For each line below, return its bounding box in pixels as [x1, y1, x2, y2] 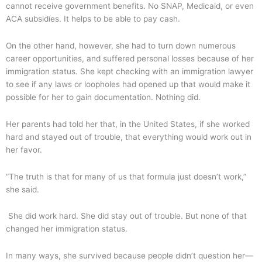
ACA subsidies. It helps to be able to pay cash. [6, 13, 180, 23]
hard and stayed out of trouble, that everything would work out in [6, 132, 251, 142]
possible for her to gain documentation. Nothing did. [6, 92, 201, 102]
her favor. [6, 144, 42, 154]
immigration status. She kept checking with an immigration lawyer [6, 66, 253, 76]
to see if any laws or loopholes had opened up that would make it [6, 79, 250, 89]
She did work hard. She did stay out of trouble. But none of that [6, 211, 247, 221]
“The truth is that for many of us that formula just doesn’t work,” [6, 171, 246, 181]
